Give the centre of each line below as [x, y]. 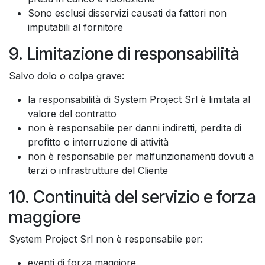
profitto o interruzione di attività [98, 142]
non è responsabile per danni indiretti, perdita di [135, 127]
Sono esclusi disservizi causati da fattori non [127, 13]
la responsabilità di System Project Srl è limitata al [139, 99]
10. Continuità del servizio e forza [132, 196]
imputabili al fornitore [75, 27]
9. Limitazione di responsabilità [124, 53]
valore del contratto [72, 113]
